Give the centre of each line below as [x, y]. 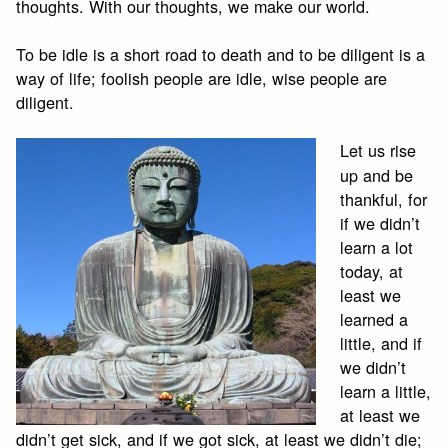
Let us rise [378, 150]
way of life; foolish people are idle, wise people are [202, 78]
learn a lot [377, 247]
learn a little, [386, 391]
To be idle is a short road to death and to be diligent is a [221, 54]
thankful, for [384, 199]
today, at [372, 271]
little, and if [381, 343]
